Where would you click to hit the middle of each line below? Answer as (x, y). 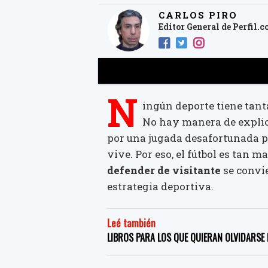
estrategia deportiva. (160, 186)
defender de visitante (165, 170)
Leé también (131, 223)
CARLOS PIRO (198, 15)
